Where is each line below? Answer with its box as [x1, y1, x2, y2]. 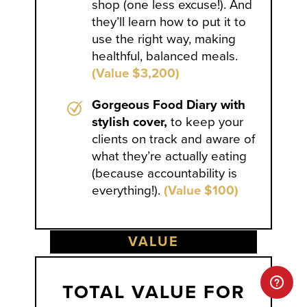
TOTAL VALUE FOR [62, 281, 245, 304]
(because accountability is [92, 166, 238, 182]
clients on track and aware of [92, 132, 256, 147]
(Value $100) [164, 183, 239, 199]
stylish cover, [92, 114, 168, 130]
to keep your [167, 114, 244, 130]
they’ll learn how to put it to [92, 14, 247, 29]
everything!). [92, 183, 164, 199]
